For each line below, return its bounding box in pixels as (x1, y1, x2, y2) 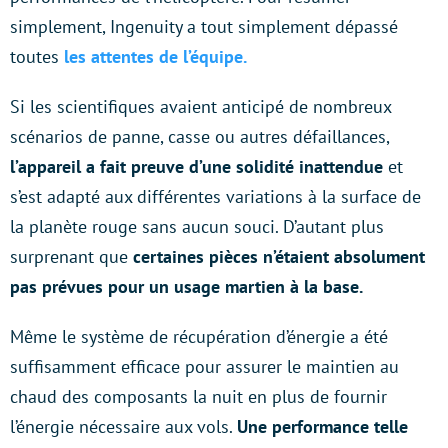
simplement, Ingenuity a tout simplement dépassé (10, 14, 398, 38)
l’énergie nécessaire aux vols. (10, 414, 237, 438)
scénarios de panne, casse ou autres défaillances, (10, 124, 390, 148)
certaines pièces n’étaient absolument (133, 244, 425, 268)
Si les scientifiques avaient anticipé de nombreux (10, 94, 391, 118)
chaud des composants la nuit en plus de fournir (10, 384, 387, 408)
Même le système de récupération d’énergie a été (10, 324, 388, 348)
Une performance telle (237, 414, 408, 438)
